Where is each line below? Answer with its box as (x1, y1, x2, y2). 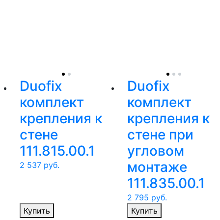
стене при (127, 126, 193, 143)
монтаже (127, 159, 187, 176)
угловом (127, 142, 184, 160)
